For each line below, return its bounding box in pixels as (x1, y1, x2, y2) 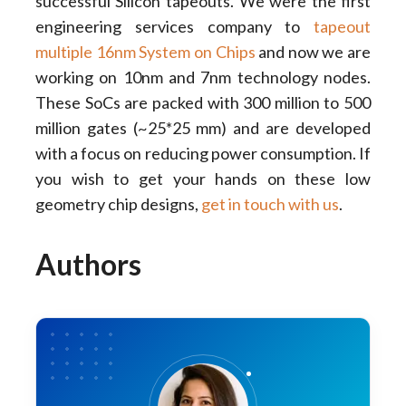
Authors (34, 246, 141, 283)
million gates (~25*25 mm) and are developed (34, 117, 372, 138)
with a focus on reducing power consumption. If (34, 142, 372, 163)
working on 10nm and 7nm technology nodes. (34, 66, 372, 87)
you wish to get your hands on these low (34, 168, 372, 188)
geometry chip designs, (34, 193, 201, 214)
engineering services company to (34, 15, 314, 36)
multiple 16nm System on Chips (34, 41, 256, 62)
